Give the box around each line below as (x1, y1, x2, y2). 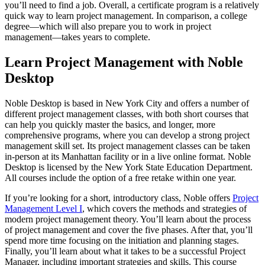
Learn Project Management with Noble (5, 54, 243, 70)
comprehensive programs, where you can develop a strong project (5, 130, 250, 140)
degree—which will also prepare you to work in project (5, 21, 211, 32)
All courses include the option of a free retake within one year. (5, 172, 236, 183)
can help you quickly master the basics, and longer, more (5, 119, 215, 130)
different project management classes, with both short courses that (5, 108, 248, 119)
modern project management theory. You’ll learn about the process (5, 214, 251, 224)
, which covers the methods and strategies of (82, 203, 247, 214)
